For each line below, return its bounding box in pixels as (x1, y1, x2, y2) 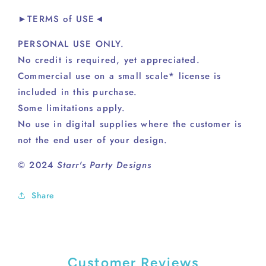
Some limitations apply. (18, 101, 126, 115)
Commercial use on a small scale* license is (18, 69, 221, 83)
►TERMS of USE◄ (18, 12, 104, 26)
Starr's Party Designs (57, 158, 152, 172)
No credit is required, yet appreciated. (18, 53, 200, 66)
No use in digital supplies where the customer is (18, 117, 242, 131)
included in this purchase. (18, 85, 138, 99)
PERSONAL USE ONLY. (18, 37, 125, 50)
